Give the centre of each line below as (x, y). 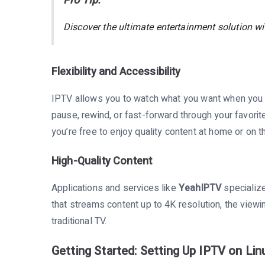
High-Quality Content (102, 161)
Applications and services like (115, 188)
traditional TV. (79, 221)
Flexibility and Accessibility (116, 72)
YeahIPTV (200, 188)
